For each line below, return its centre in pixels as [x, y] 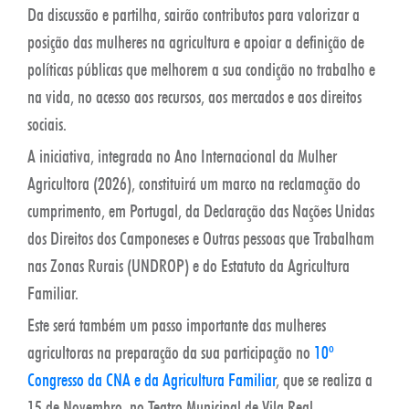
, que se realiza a [324, 379]
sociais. [47, 124]
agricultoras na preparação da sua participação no [171, 352]
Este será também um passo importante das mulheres [177, 325]
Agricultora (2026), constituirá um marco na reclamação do [194, 183]
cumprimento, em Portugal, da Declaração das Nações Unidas [201, 210]
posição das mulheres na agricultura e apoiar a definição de [196, 42]
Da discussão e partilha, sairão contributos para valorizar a [194, 14]
